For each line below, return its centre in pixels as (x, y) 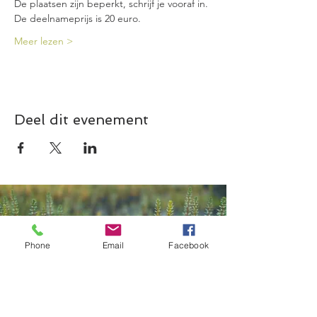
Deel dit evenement (81, 120)
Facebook (189, 245)
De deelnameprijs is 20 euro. (77, 18)
